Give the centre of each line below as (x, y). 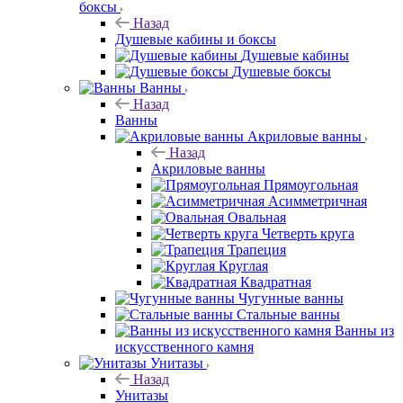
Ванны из (364, 330)
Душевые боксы (282, 71)
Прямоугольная (311, 184)
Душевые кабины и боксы (196, 39)
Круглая (243, 265)
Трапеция (257, 249)
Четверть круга (308, 233)
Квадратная (276, 282)
